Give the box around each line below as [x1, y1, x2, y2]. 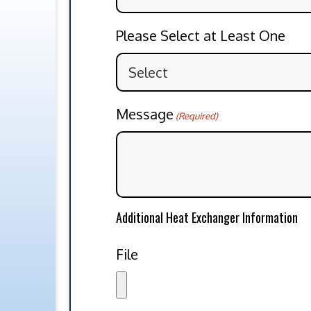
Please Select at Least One [116, 26, 286, 44]
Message [116, 104, 174, 123]
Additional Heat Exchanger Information [116, 208, 299, 226]
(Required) [176, 110, 219, 121]
